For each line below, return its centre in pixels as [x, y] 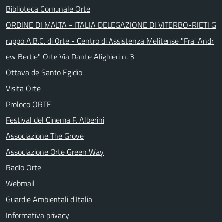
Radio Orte [24, 167]
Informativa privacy [38, 215]
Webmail [20, 183]
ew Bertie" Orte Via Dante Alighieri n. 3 [70, 56]
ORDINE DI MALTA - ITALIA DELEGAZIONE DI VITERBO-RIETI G [111, 25]
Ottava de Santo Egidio [44, 72]
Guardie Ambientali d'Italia [49, 199]
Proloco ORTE [28, 104]
